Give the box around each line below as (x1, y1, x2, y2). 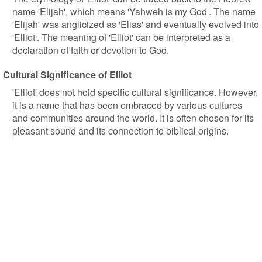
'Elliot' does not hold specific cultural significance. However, (12, 85, 258, 99)
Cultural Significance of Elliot (3, 68, 132, 81)
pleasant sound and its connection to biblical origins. (12, 124, 229, 137)
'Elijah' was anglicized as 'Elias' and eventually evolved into (12, 18, 259, 31)
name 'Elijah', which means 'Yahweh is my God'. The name (12, 5, 256, 18)
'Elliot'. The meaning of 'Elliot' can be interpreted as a (12, 30, 230, 44)
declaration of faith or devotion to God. (12, 43, 169, 57)
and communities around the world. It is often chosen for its (12, 111, 254, 125)
